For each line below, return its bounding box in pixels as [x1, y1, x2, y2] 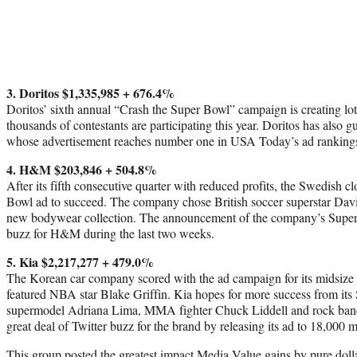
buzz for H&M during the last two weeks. [6, 224, 214, 241]
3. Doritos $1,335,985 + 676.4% [6, 83, 175, 102]
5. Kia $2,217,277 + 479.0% [6, 252, 154, 271]
